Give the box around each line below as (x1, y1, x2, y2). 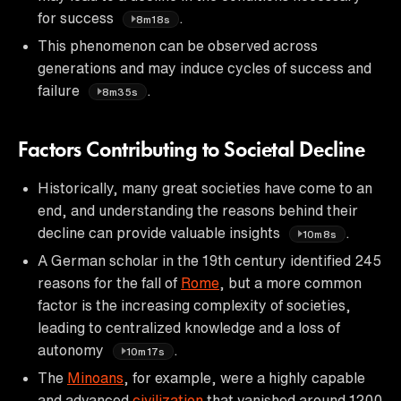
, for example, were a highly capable (124, 370, 365, 385)
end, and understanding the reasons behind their (38, 202, 358, 218)
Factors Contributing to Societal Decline (18, 140, 365, 162)
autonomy (38, 342, 107, 357)
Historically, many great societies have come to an (38, 180, 372, 195)
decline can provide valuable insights (38, 225, 284, 240)
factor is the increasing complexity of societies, (38, 297, 351, 312)
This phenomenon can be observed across (38, 38, 318, 53)
